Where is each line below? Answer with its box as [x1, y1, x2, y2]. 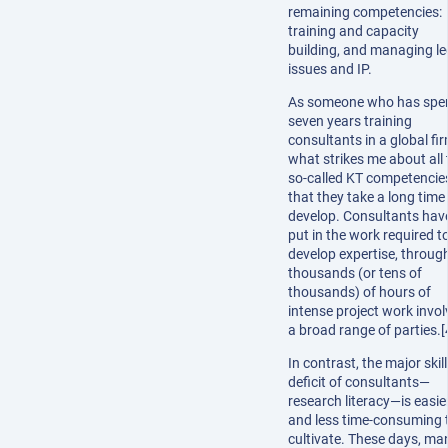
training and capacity [288, 23, 419, 40]
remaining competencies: [288, 4, 442, 21]
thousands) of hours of [288, 284, 431, 301]
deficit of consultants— [288, 374, 430, 391]
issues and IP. [288, 61, 372, 78]
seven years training [288, 113, 412, 130]
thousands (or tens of [288, 265, 422, 282]
